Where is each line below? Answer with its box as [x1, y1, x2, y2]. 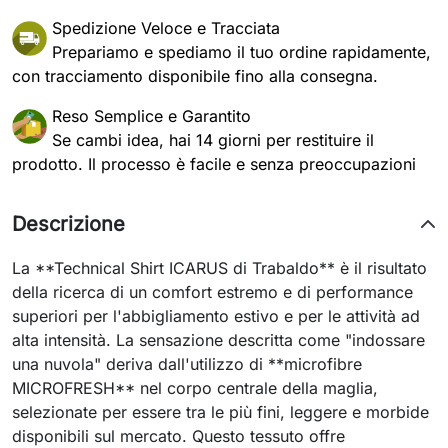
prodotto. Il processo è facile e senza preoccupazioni [12, 154, 416, 174]
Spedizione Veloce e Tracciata [52, 18, 280, 38]
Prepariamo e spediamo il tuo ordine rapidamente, [52, 42, 431, 62]
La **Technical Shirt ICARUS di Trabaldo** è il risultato [12, 258, 427, 278]
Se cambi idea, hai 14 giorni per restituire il [52, 130, 374, 150]
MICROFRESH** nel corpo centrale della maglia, [12, 378, 378, 398]
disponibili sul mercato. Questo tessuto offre [12, 426, 345, 446]
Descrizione [12, 212, 125, 236]
